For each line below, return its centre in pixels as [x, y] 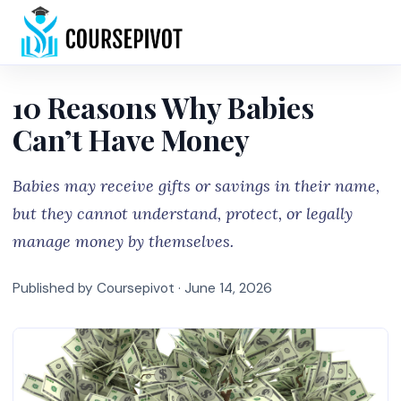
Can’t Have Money [131, 139]
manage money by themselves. [123, 241]
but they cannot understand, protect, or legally [183, 213]
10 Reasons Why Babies [163, 107]
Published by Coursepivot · [98, 288]
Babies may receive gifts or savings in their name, [196, 186]
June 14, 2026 [228, 288]
